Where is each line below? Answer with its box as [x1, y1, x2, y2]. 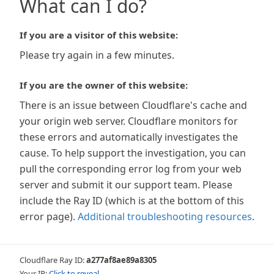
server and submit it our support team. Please [20, 178, 232, 191]
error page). [20, 210, 75, 223]
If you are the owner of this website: [20, 79, 188, 91]
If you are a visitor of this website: [20, 29, 178, 41]
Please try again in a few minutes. [20, 48, 174, 62]
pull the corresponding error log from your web [20, 162, 242, 176]
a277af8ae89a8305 [86, 254, 157, 265]
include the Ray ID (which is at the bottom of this [20, 194, 244, 207]
